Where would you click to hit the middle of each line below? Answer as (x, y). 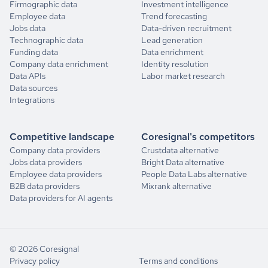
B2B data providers (45, 186)
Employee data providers (56, 174)
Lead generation (172, 40)
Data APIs (28, 76)
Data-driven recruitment (186, 28)
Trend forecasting (174, 16)
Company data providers (55, 150)
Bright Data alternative (183, 162)
